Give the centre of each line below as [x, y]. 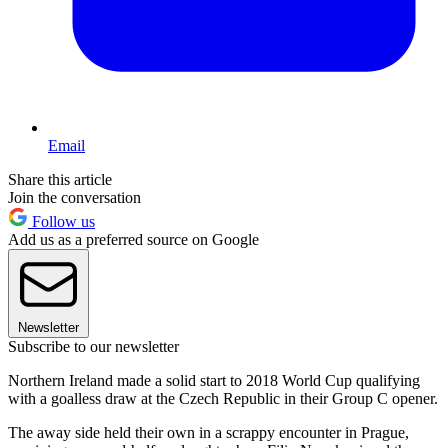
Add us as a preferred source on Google [133, 240]
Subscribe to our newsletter [93, 347]
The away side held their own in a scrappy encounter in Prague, [208, 433]
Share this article [60, 180]
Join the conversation [74, 198]
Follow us [61, 222]
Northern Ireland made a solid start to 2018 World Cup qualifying [214, 381]
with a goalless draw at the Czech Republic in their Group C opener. [223, 399]
